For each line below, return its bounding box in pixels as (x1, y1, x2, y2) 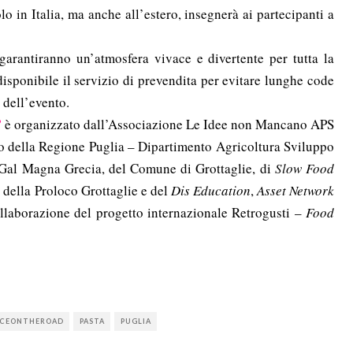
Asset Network (256, 181, 335, 199)
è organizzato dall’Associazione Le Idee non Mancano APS (2, 115, 334, 133)
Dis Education (170, 181, 251, 199)
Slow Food (274, 159, 334, 177)
